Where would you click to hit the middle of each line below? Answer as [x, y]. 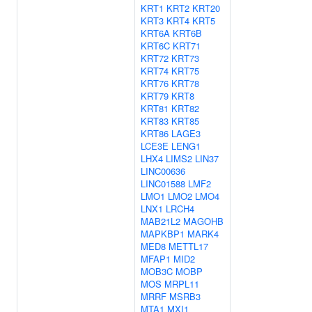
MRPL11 [182, 284]
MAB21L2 [161, 221]
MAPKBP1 [163, 234]
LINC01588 [163, 184]
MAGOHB [203, 221]
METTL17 [188, 246]
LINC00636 [163, 171]
